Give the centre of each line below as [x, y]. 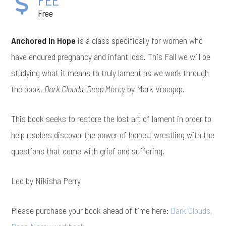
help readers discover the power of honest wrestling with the [113, 134]
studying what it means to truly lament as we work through [110, 72]
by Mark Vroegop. [155, 89]
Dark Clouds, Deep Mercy [85, 89]
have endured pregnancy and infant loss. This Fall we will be [111, 56]
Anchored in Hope [44, 40]
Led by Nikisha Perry [46, 180]
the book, [28, 89]
